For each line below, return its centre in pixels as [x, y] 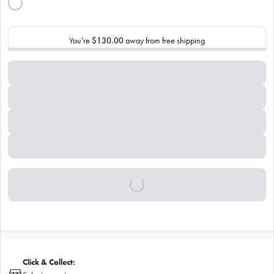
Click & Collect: [49, 262]
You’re [80, 40]
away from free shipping [164, 40]
